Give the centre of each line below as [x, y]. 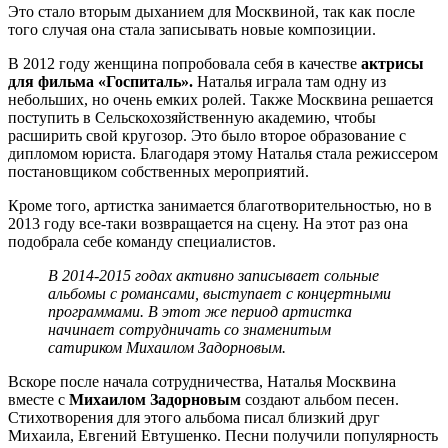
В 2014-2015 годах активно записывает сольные [213, 276]
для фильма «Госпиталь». [100, 82]
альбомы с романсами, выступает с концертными [219, 294]
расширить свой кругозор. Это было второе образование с [207, 136]
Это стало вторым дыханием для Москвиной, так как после [211, 12]
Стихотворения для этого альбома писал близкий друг [194, 418]
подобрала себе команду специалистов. [142, 242]
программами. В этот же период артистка [200, 312]
